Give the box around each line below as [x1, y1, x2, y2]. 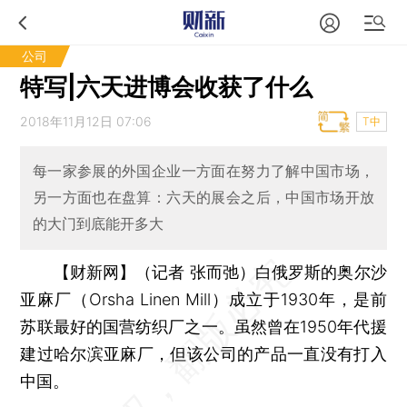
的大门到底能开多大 [32, 214, 164, 233]
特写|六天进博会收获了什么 [20, 73, 313, 101]
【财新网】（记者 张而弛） [53, 262, 255, 282]
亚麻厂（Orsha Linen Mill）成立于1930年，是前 [20, 289, 387, 309]
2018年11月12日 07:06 [20, 114, 153, 129]
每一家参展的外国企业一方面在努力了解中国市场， [32, 162, 375, 181]
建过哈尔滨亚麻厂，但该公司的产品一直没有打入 [20, 343, 387, 363]
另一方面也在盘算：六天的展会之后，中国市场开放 [32, 188, 375, 207]
